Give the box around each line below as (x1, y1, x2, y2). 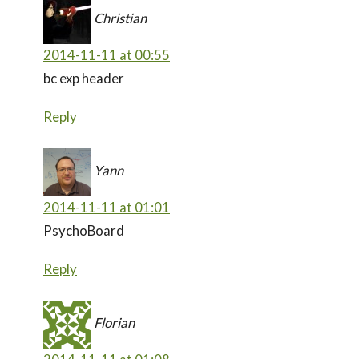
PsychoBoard (43, 221, 124, 239)
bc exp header (43, 69, 124, 87)
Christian (94, 9, 147, 26)
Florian (94, 313, 135, 331)
